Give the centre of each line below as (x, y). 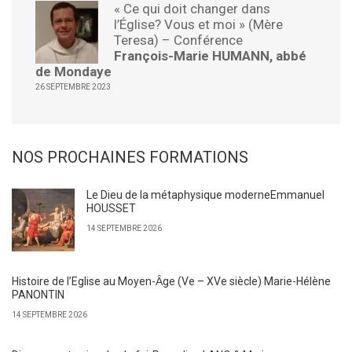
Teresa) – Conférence (178, 40)
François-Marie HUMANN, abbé (210, 56)
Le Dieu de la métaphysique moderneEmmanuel (205, 195)
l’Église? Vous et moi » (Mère (198, 24)
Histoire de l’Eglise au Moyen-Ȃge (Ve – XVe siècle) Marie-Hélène (171, 281)
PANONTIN (38, 295)
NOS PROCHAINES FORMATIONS (130, 157)
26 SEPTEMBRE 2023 (73, 87)
